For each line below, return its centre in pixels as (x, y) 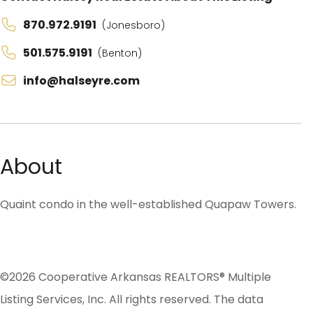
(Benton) (120, 53)
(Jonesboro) (133, 26)
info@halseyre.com (81, 81)
